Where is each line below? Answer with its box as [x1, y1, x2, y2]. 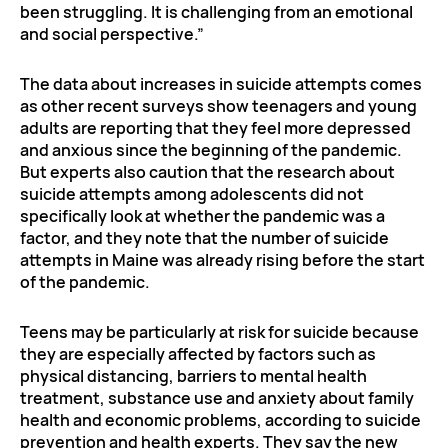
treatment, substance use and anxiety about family [20, 386, 414, 409]
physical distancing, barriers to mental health [20, 364, 367, 387]
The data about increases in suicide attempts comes [20, 72, 422, 95]
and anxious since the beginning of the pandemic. [20, 138, 402, 161]
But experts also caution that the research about [20, 160, 395, 183]
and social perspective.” [20, 22, 204, 45]
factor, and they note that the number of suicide [20, 226, 389, 249]
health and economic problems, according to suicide [20, 408, 421, 431]
